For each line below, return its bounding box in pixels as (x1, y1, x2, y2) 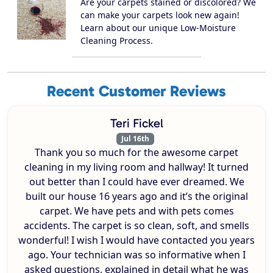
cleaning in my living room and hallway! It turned (24, 160, 249, 174)
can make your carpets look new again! (80, 9, 239, 21)
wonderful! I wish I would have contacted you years (18, 233, 255, 247)
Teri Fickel (110, 115, 163, 130)
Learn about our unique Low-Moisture (80, 21, 236, 34)
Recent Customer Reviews (47, 81, 226, 101)
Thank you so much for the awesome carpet (35, 146, 238, 160)
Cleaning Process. (80, 34, 153, 46)
